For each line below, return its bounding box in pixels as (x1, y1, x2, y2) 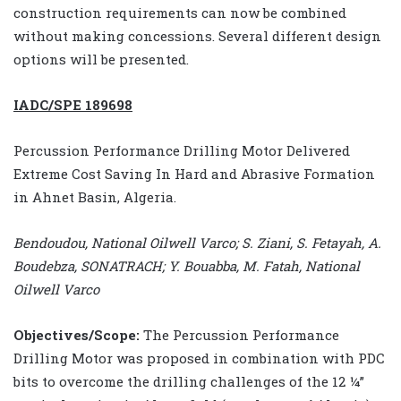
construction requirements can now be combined (13, 3, 346, 21)
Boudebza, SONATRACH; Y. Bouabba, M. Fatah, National (13, 256, 360, 275)
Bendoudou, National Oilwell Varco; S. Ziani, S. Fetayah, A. (13, 233, 381, 252)
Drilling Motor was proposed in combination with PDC (13, 348, 385, 367)
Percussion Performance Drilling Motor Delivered (13, 141, 350, 159)
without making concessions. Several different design (13, 26, 381, 45)
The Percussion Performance (140, 325, 339, 344)
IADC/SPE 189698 (13, 95, 132, 114)
